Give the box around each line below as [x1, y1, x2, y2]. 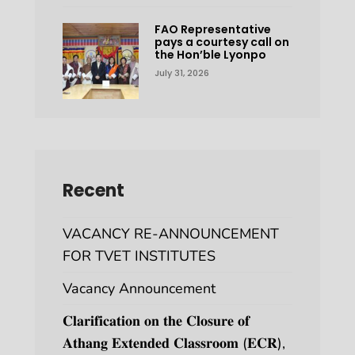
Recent [63, 177, 124, 203]
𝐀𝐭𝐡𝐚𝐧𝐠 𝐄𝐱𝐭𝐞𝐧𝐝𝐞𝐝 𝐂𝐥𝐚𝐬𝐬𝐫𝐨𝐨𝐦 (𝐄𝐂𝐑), [63, 333, 285, 353]
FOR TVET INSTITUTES [63, 246, 216, 265]
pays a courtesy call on [154, 33, 289, 50]
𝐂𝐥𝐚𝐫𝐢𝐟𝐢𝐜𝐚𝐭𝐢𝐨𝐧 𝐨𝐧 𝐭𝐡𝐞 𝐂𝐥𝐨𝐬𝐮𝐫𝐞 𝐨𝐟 [63, 311, 250, 330]
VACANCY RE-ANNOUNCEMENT [63, 223, 279, 243]
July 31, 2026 [154, 66, 209, 79]
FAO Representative [154, 21, 271, 37]
